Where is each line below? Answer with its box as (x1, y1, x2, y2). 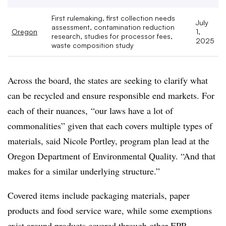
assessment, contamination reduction (51, 23, 175, 31)
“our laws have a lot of (91, 104, 173, 117)
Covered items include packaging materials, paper (8, 189, 190, 201)
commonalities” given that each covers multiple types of (8, 120, 212, 132)
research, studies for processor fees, (51, 32, 173, 40)
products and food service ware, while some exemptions (8, 204, 212, 216)
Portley (90, 135, 115, 147)
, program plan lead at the (115, 135, 209, 147)
